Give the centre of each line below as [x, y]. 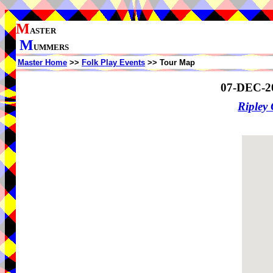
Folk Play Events [113, 62]
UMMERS [51, 47]
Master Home [42, 62]
